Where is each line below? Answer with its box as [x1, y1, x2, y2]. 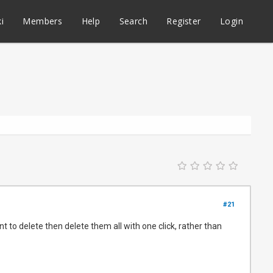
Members [23, 15, 63, 27]
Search [119, 15, 147, 27]
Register [166, 15, 201, 27]
